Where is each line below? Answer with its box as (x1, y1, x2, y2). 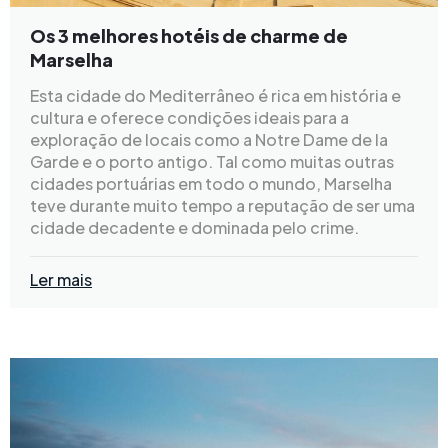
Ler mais (30, 268, 92, 290)
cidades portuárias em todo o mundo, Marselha (30, 172, 392, 194)
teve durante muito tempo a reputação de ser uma (30, 194, 415, 216)
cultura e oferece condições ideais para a (30, 106, 349, 128)
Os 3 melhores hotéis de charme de (30, 23, 348, 47)
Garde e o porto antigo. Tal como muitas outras (30, 150, 394, 172)
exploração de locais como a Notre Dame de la (30, 128, 388, 150)
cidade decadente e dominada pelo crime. (30, 216, 359, 238)
